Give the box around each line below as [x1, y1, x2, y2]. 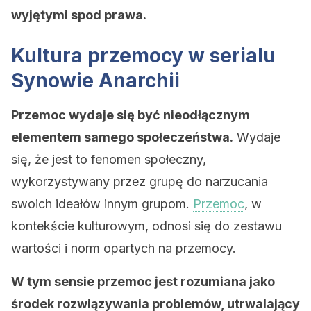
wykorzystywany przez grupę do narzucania [11, 174, 268, 189]
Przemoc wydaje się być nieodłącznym [11, 108, 250, 122]
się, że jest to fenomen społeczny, [11, 152, 206, 167]
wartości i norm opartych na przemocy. [11, 241, 236, 255]
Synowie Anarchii [11, 69, 180, 92]
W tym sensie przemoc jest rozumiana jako [11, 274, 275, 289]
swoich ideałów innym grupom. [11, 196, 193, 211]
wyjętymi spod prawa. [11, 8, 146, 22]
